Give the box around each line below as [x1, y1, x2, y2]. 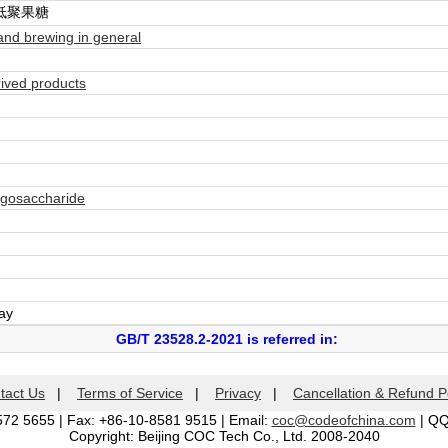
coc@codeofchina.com [271, 412, 416, 428]
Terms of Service [77, 385, 183, 401]
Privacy [215, 385, 261, 401]
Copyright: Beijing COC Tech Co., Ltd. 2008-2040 [68, 428, 380, 444]
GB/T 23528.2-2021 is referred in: [115, 331, 338, 347]
